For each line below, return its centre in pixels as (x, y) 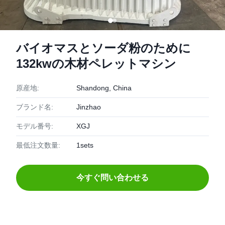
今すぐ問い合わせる (113, 178)
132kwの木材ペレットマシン (96, 64)
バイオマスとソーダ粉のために (103, 48)
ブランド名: (35, 107)
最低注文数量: (38, 145)
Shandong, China (104, 88)
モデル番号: (35, 126)
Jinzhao (89, 107)
